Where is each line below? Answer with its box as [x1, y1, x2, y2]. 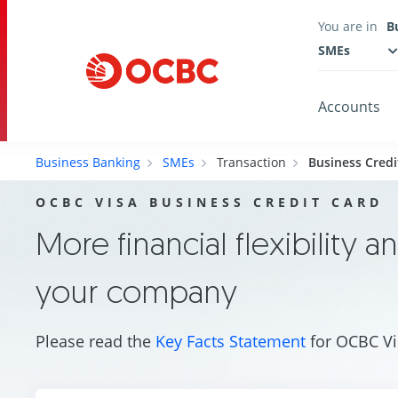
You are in [318, 18, 378, 35]
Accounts [318, 97, 381, 116]
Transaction [217, 153, 286, 171]
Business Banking [36, 153, 140, 171]
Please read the [36, 330, 155, 352]
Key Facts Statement [155, 330, 306, 352]
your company [36, 272, 237, 311]
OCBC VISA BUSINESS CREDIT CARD [36, 193, 383, 211]
